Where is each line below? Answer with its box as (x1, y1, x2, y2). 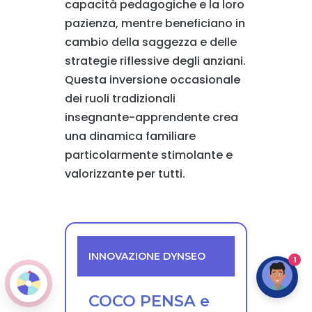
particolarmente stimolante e (64, 147, 233, 164)
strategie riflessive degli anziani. (64, 53, 246, 70)
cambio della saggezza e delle (64, 34, 237, 51)
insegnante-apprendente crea (64, 109, 238, 126)
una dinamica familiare (64, 128, 196, 145)
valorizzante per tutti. (64, 166, 185, 182)
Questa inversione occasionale (64, 72, 240, 88)
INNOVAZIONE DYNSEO (88, 250, 205, 263)
